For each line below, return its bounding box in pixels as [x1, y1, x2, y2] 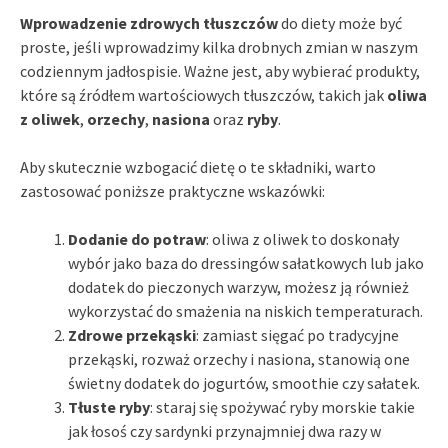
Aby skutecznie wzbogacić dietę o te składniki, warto [20, 156, 376, 177]
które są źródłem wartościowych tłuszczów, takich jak [20, 84, 387, 105]
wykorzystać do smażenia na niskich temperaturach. [68, 300, 423, 321]
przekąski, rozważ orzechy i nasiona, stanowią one [68, 348, 410, 369]
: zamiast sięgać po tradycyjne [196, 324, 399, 345]
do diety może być [278, 12, 402, 33]
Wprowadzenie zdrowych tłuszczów [20, 12, 278, 33]
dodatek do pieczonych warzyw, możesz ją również [68, 276, 409, 297]
